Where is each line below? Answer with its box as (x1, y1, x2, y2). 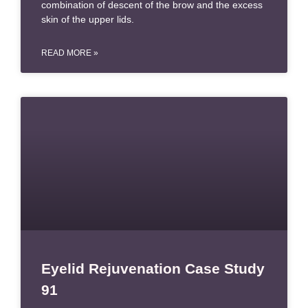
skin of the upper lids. (41, 13, 134, 25)
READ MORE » (41, 47, 98, 58)
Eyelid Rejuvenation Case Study (41, 260, 265, 276)
